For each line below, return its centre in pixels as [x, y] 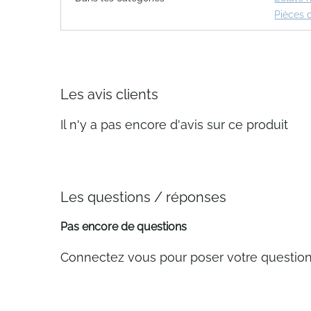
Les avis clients [109, 94]
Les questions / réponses [143, 197]
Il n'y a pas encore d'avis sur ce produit [174, 125]
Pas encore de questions [124, 227]
